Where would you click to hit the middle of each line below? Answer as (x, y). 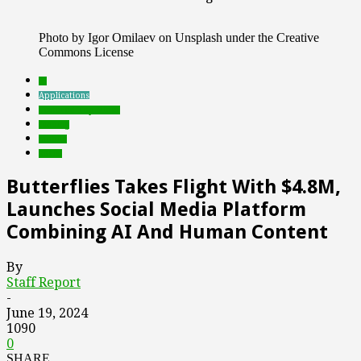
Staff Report (44, 282)
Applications (64, 95)
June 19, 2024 (47, 313)
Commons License (86, 52)
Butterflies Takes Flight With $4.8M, (174, 187)
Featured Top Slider (79, 110)
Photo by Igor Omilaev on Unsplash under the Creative (179, 37)
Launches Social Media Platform (156, 209)
